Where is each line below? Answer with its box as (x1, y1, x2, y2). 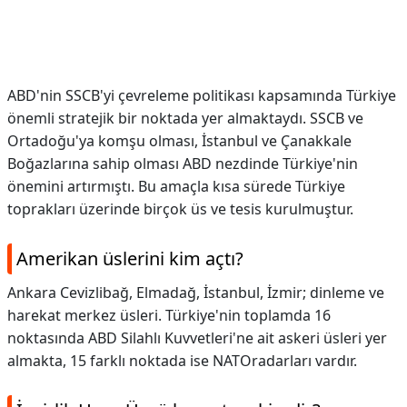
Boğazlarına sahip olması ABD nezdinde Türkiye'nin (7, 154, 358, 174)
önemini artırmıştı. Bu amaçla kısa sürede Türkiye (7, 176, 345, 196)
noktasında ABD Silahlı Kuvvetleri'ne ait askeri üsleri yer (7, 328, 387, 348)
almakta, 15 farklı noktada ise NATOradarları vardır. (7, 351, 357, 371)
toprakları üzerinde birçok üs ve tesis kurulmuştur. (7, 199, 353, 219)
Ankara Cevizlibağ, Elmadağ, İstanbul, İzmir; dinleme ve (7, 283, 384, 303)
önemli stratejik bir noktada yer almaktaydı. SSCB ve (7, 108, 363, 128)
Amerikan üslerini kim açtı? (16, 246, 243, 271)
